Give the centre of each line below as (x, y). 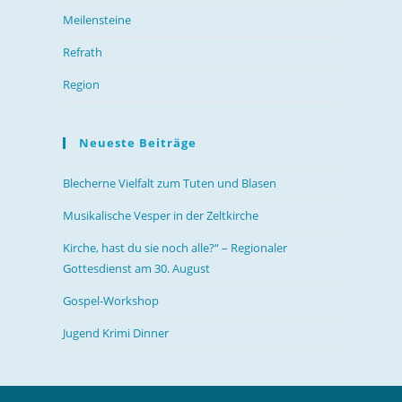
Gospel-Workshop (111, 300)
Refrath (83, 52)
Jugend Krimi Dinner (116, 332)
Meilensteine (97, 19)
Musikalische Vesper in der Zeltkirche (161, 215)
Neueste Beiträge (138, 142)
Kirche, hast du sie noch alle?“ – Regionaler (175, 247)
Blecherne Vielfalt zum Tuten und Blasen (170, 183)
